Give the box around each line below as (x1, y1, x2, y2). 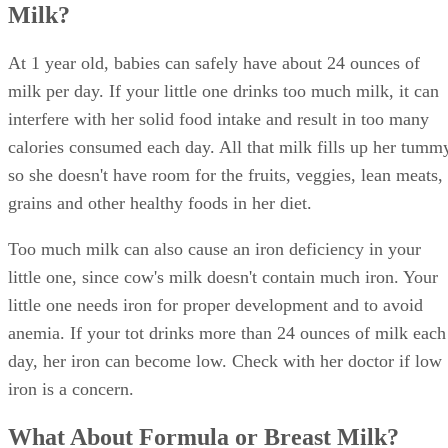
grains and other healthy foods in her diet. (8, 192, 312, 213)
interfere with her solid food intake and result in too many (8, 108, 429, 129)
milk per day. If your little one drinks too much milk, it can (8, 80, 439, 101)
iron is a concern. (8, 378, 134, 399)
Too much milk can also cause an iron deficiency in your (8, 238, 421, 259)
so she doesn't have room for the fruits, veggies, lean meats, (8, 164, 443, 185)
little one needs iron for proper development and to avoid (8, 294, 423, 315)
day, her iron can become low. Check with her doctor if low (8, 350, 442, 371)
